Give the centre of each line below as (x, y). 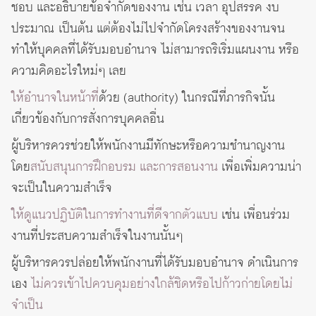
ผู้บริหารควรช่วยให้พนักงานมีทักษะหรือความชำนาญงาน (148, 146)
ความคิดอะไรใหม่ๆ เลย (69, 72)
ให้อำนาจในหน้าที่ (55, 98)
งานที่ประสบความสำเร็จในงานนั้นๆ (97, 237)
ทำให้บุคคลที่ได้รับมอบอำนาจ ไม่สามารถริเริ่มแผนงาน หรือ (155, 50)
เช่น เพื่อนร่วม (254, 215)
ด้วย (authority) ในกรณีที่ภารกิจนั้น (187, 98)
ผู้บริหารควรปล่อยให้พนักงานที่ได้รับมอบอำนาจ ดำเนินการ (155, 263)
